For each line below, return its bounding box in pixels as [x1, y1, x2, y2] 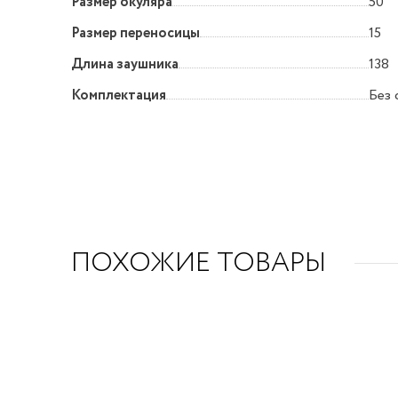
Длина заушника [71, 54, 179, 76]
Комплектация [71, 85, 166, 107]
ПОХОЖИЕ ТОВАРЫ [71, 243, 326, 283]
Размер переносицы [71, 23, 200, 44]
